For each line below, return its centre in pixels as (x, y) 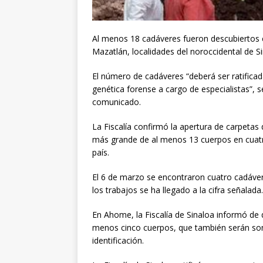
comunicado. (117, 102)
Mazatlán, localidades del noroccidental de (174, 52)
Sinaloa (200, 215)
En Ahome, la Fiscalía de (139, 215)
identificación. (118, 241)
